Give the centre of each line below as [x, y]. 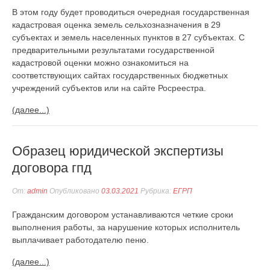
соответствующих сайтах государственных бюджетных [120, 75]
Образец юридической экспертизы [118, 151]
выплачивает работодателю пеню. [80, 240]
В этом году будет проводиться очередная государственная [131, 12]
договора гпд [52, 168]
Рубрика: [156, 191]
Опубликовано [74, 191]
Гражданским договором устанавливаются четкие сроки [123, 215]
